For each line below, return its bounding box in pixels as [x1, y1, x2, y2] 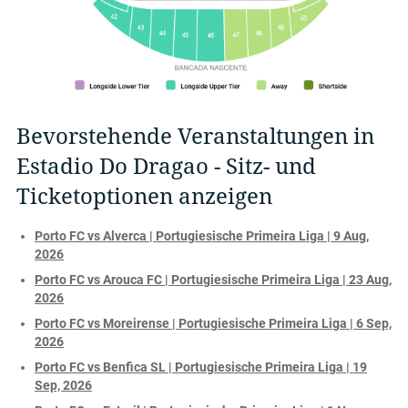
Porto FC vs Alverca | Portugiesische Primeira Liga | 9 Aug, [35, 228, 369, 243]
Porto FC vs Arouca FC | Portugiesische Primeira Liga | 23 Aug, [35, 271, 392, 287]
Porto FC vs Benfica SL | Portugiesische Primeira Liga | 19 [35, 359, 367, 374]
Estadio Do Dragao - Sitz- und [16, 153, 316, 179]
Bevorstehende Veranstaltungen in [16, 123, 374, 149]
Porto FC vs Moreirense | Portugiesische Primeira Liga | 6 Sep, [35, 315, 392, 331]
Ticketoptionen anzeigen [16, 183, 272, 209]
